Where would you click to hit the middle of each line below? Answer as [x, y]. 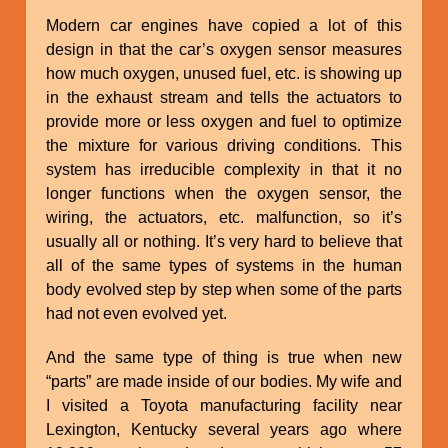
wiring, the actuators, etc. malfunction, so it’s [224, 217]
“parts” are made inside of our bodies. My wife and [224, 381]
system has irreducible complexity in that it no [224, 169]
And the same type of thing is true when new [224, 357]
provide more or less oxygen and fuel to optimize [224, 121]
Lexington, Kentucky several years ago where [224, 429]
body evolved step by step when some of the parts [224, 289]
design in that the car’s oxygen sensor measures [224, 49]
